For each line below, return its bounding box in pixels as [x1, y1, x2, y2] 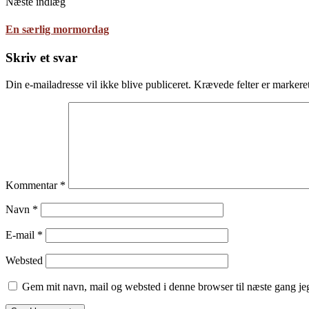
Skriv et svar [6, 50, 77, 65]
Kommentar [6, 179, 60, 191]
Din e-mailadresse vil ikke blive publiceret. [6, 78, 191, 90]
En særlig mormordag [6, 23, 109, 35]
